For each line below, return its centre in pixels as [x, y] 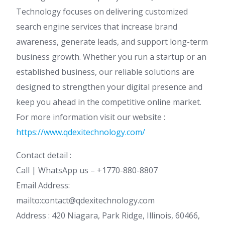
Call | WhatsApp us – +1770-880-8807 [87, 170]
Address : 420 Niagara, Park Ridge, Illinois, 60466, [108, 215]
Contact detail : [44, 155]
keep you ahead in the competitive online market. [109, 102]
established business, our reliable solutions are [105, 72]
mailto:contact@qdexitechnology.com [85, 200]
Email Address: [43, 185]
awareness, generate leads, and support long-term [112, 42]
